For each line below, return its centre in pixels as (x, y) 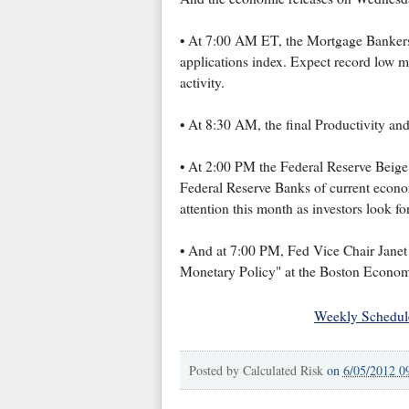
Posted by (215, 370)
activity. (202, 82)
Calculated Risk (283, 370)
